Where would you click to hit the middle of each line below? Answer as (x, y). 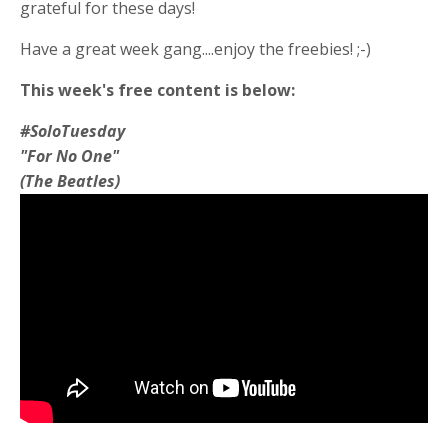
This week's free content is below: (157, 89)
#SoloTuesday (74, 130)
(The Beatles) (70, 180)
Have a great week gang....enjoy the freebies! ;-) (195, 48)
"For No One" (69, 155)
